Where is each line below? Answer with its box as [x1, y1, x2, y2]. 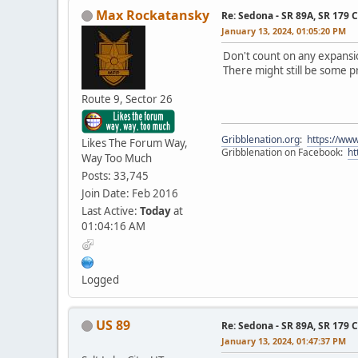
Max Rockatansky [96, 6, 209, 24]
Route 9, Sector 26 [82, 91, 173, 106]
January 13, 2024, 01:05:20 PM [221, 24, 346, 37]
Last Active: [82, 203, 140, 218]
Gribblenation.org [221, 132, 300, 146]
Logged [82, 272, 119, 287]
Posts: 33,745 [82, 168, 149, 183]
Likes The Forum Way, [82, 135, 188, 150]
